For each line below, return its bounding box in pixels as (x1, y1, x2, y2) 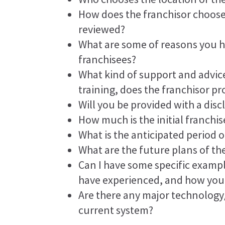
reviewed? (78, 22, 126, 36)
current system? (78, 203, 154, 217)
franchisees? (78, 52, 137, 66)
